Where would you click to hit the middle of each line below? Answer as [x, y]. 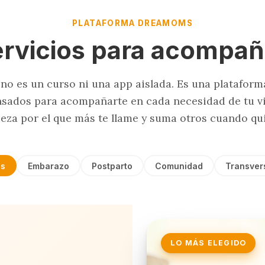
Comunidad [179, 166]
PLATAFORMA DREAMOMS [132, 23]
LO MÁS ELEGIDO [209, 243]
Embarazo [48, 166]
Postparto [112, 166]
